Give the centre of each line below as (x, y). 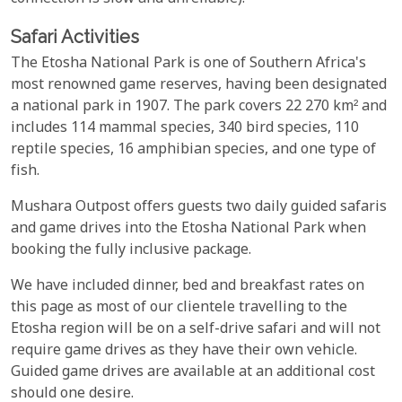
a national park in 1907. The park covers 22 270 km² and (199, 108)
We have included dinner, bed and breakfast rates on (188, 287)
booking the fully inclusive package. (131, 251)
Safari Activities (75, 36)
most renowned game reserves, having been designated (199, 86)
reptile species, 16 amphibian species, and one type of (193, 151)
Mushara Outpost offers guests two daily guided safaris (199, 208)
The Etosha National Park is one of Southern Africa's (188, 65)
